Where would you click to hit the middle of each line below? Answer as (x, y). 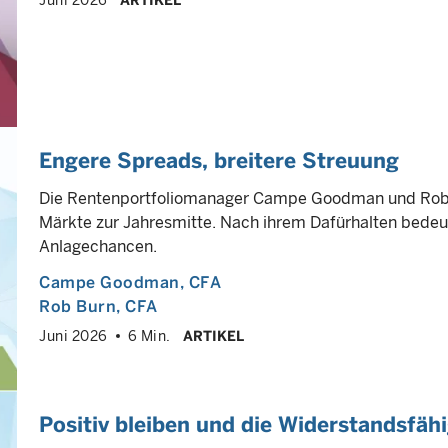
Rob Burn (77, 306)
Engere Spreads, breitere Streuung (219, 160)
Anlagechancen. (98, 246)
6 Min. (149, 336)
